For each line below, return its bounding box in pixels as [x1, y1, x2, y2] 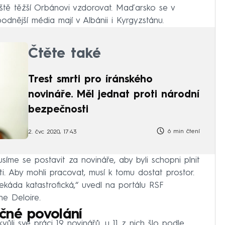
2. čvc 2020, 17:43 [28, 129, 76, 136]
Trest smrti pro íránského [28, 74, 153, 85]
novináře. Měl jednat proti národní [28, 89, 199, 100]
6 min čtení [165, 128, 200, 135]
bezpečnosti [28, 104, 88, 115]
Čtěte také [28, 47, 101, 61]
